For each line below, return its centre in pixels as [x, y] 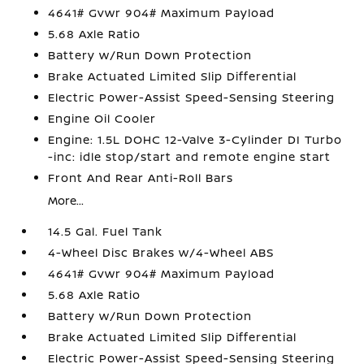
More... [66, 200]
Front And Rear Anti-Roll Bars [141, 178]
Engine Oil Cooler [102, 118]
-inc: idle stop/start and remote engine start [190, 156]
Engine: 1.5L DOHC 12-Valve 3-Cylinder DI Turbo [195, 139]
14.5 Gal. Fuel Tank [106, 231]
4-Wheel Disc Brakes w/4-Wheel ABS [161, 252]
